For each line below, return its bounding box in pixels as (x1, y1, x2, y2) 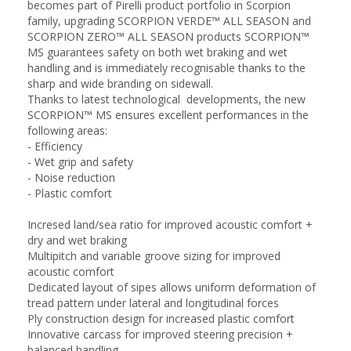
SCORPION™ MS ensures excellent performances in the (27, 107, 309, 122)
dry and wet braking (27, 233, 127, 248)
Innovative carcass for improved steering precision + (27, 327, 293, 342)
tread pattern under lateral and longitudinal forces (27, 295, 279, 310)
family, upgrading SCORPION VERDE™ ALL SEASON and (27, 13, 311, 28)
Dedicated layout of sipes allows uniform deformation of (27, 280, 316, 295)
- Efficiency (27, 139, 82, 154)
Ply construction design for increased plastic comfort (27, 311, 295, 326)
